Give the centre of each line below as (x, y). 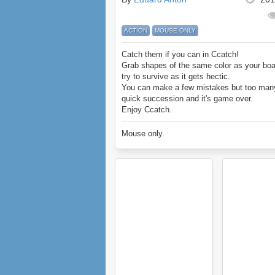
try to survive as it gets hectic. (176, 76)
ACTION (136, 30)
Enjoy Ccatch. (147, 110)
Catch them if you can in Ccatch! (180, 54)
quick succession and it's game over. (187, 99)
